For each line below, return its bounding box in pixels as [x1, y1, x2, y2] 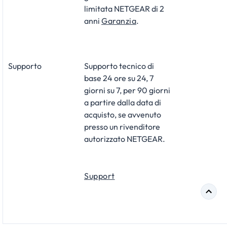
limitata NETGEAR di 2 [84, 3, 164, 14]
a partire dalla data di [84, 97, 161, 107]
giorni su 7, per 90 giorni [84, 85, 170, 95]
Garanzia [101, 15, 136, 26]
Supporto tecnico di [84, 60, 154, 71]
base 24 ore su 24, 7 [84, 72, 154, 83]
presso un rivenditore [84, 121, 160, 132]
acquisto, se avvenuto [84, 109, 161, 120]
